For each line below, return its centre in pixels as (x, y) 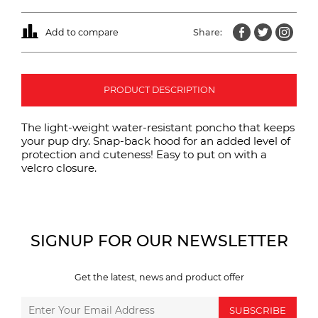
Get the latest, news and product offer (159, 277)
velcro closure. (59, 168)
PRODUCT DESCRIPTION (159, 89)
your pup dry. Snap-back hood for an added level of (156, 141)
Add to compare (82, 32)
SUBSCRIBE (258, 310)
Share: (208, 32)
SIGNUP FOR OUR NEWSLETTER (159, 241)
